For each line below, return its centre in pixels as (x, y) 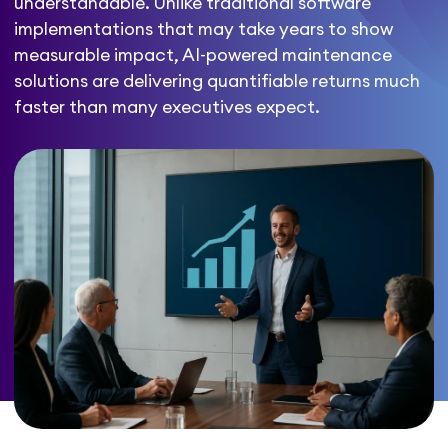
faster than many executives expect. (167, 108)
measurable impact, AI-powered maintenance (203, 56)
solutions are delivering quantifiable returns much (217, 82)
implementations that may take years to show (204, 30)
